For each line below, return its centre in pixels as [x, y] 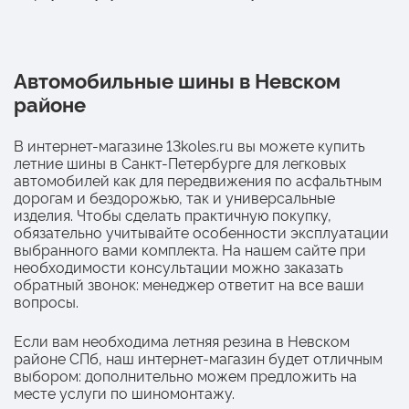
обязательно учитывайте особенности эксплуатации [201, 231]
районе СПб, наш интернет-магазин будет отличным [198, 357]
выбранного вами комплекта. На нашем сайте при [190, 249]
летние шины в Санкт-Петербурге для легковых [180, 162]
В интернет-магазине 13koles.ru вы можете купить [189, 145]
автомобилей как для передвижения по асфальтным [198, 179]
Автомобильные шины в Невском [177, 79]
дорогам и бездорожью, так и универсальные [174, 197]
